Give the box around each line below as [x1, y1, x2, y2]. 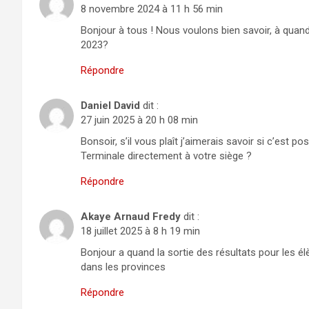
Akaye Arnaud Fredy [81, 210, 181, 223]
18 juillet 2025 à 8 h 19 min [81, 225, 200, 238]
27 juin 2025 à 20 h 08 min [81, 114, 198, 127]
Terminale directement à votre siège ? [81, 150, 252, 163]
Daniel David [81, 99, 140, 112]
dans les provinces [81, 261, 166, 274]
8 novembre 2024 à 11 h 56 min [81, 3, 223, 16]
